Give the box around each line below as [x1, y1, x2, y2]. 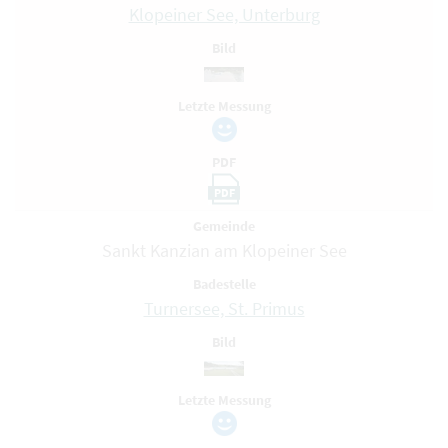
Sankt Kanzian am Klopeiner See [101, 239, 347, 262]
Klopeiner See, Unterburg [128, 3, 320, 26]
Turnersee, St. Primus [143, 297, 305, 320]
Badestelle [192, 275, 256, 293]
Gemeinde [193, 217, 255, 235]
